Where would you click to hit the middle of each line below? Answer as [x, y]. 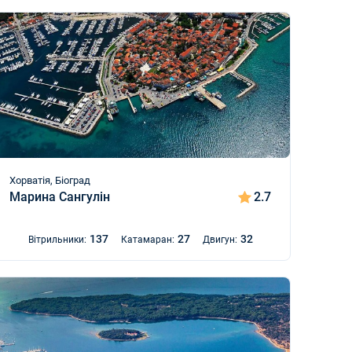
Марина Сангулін [60, 197]
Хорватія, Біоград [50, 180]
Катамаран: [147, 240]
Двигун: [220, 240]
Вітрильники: [57, 240]
